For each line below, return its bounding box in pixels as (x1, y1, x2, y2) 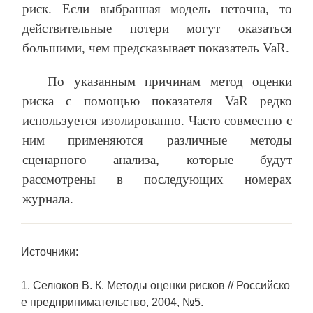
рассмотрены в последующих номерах (22, 171, 292, 187)
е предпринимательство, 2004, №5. (21, 296, 203, 308)
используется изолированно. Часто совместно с (22, 112, 292, 128)
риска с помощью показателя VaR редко (22, 93, 292, 108)
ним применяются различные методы (22, 132, 292, 147)
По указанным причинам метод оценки (48, 73, 292, 89)
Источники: (21, 245, 78, 258)
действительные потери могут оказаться (22, 20, 292, 36)
